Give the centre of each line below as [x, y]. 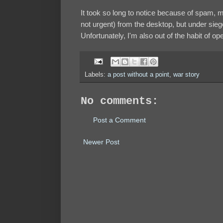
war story [186, 74]
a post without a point [138, 74]
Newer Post [101, 142]
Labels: [96, 74]
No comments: [119, 101]
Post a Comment [119, 120]
